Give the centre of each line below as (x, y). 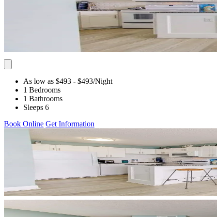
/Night (103, 81)
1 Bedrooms (42, 90)
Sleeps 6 (36, 107)
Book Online (24, 124)
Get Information (70, 124)
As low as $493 (47, 81)
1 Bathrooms (43, 98)
